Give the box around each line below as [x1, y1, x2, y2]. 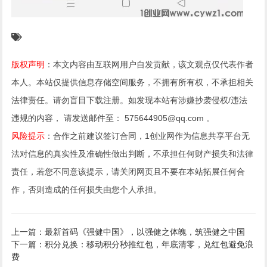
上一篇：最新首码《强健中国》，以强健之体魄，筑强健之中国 [11, 227, 246, 237]
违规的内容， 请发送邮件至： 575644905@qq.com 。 [11, 113, 215, 123]
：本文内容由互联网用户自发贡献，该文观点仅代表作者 [45, 60, 254, 70]
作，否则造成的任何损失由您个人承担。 [11, 185, 162, 195]
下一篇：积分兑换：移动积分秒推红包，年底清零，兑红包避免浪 [11, 240, 254, 250]
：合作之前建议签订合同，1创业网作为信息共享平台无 [45, 131, 250, 141]
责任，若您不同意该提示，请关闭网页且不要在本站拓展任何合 [11, 167, 246, 177]
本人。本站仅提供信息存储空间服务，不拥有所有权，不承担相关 [11, 77, 254, 88]
